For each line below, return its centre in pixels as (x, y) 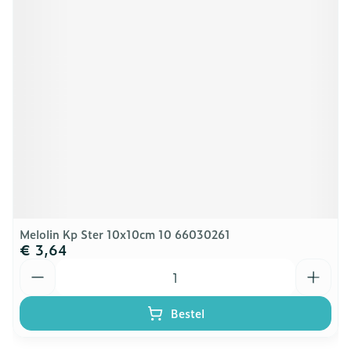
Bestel (187, 313)
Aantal (39, 266)
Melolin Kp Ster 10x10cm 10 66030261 (125, 234)
